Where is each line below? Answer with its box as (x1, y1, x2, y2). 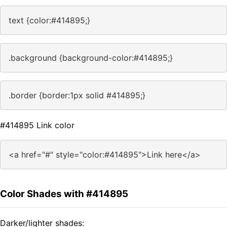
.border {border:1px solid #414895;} (9, 90, 145, 101)
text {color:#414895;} (9, 15, 90, 26)
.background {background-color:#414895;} (9, 53, 173, 63)
